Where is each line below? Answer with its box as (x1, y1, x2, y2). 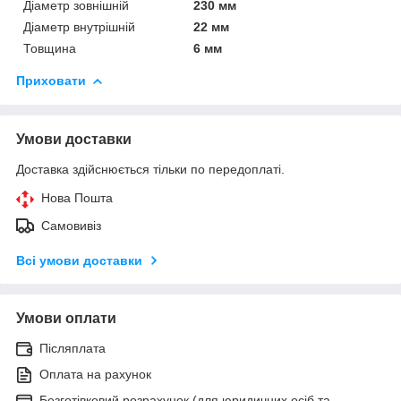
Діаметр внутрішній (23, 19, 135, 34)
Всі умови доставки (16, 252, 142, 268)
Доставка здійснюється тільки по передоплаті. (16, 161, 285, 176)
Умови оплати (16, 310, 116, 326)
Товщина (23, 40, 76, 55)
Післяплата (39, 340, 106, 355)
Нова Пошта (41, 190, 113, 205)
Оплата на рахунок (39, 366, 151, 381)
